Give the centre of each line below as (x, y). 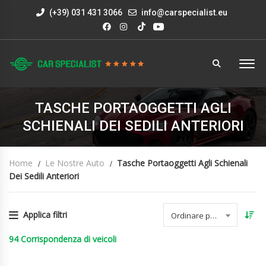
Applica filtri (45, 215)
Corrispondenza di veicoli (69, 239)
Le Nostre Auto (75, 163)
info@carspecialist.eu (184, 12)
